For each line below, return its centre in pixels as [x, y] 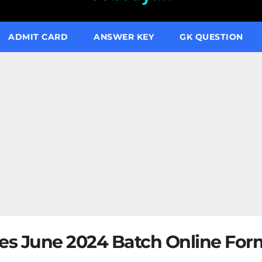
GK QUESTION [211, 37]
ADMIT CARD [38, 37]
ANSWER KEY [124, 37]
